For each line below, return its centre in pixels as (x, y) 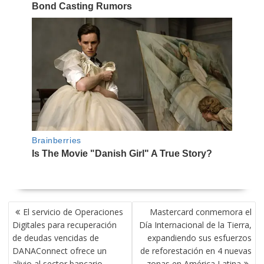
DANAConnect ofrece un (59, 250)
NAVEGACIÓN (35, 207)
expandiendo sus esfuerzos (200, 237)
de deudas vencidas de (55, 237)
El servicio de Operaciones (73, 212)
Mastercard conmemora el (201, 212)
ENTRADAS (30, 233)
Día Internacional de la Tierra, (196, 225)
